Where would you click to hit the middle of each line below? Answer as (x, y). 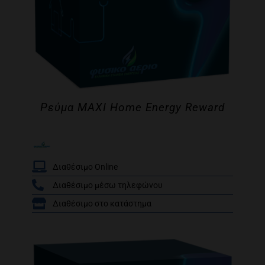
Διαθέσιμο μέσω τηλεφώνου (108, 185)
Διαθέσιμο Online (85, 167)
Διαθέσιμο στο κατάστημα (102, 203)
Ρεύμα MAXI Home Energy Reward (132, 107)
